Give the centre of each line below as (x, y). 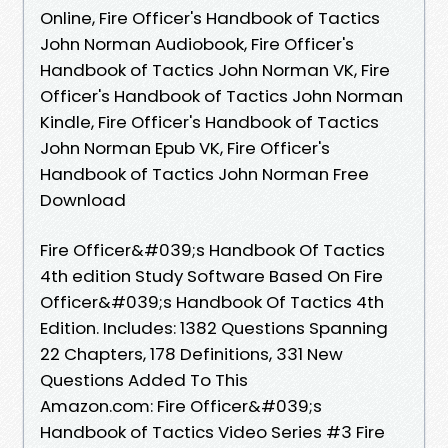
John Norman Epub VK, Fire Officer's (185, 147)
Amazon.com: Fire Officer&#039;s (181, 405)
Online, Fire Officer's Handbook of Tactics (210, 17)
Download (83, 199)
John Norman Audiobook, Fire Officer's (197, 43)
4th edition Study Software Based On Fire (211, 275)
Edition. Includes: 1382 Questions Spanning (214, 327)
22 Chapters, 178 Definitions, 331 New (191, 353)
